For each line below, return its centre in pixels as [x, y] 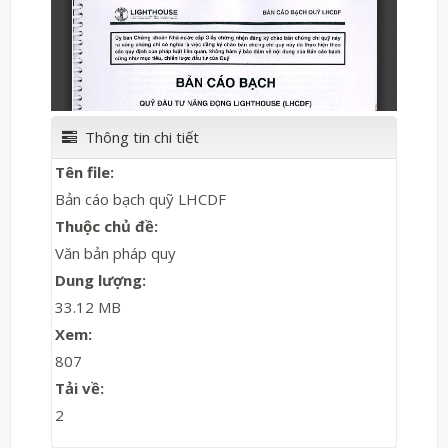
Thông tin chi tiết [140, 136]
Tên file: [84, 171]
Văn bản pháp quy [115, 252]
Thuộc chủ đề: [106, 225]
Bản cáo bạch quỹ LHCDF [140, 198]
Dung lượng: [100, 279]
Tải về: [79, 387]
